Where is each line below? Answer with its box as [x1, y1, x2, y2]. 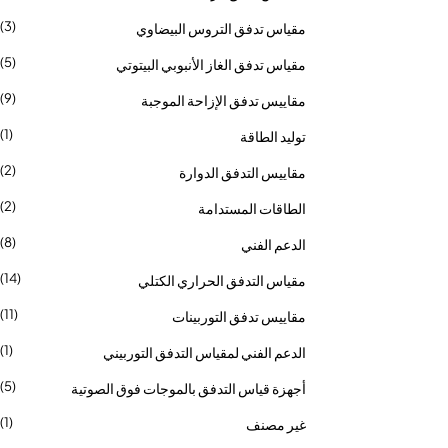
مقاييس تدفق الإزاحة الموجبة [141, 91, 306, 109]
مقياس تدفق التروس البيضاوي [136, 19, 306, 37]
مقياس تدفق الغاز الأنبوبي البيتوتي [116, 55, 306, 73]
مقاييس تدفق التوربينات [172, 307, 306, 325]
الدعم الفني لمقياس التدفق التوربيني [103, 343, 306, 361]
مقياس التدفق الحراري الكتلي [138, 271, 306, 289]
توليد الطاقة [240, 127, 306, 145]
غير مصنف [246, 415, 306, 433]
